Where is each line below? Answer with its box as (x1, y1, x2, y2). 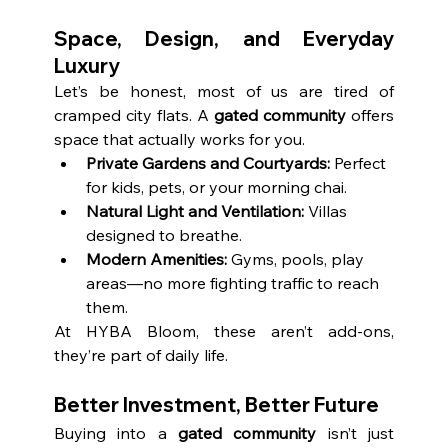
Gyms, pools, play (226, 249, 368, 270)
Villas (303, 201, 351, 222)
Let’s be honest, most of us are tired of (53, 81, 395, 102)
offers (346, 105, 395, 126)
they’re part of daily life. (53, 345, 228, 366)
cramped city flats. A (53, 105, 215, 126)
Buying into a (53, 423, 178, 444)
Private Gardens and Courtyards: (85, 153, 330, 174)
